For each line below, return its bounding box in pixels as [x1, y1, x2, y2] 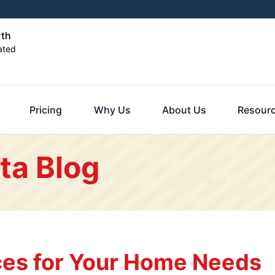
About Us [161, 104, 206, 116]
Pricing [29, 104, 63, 116]
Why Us [93, 104, 131, 116]
